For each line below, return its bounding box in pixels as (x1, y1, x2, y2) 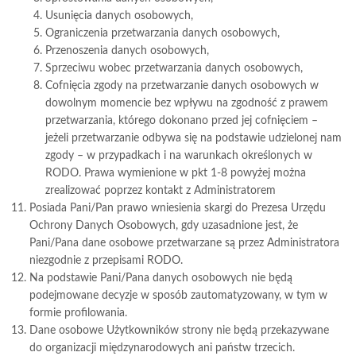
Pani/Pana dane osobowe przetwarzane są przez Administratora (29, 238, 340, 249)
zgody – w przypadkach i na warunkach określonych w (45, 150, 313, 161)
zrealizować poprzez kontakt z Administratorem (45, 185, 277, 196)
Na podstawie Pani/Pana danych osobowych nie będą (29, 273, 293, 284)
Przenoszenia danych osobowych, (45, 45, 210, 56)
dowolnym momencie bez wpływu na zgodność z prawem (45, 98, 329, 109)
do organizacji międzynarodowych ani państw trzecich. (29, 342, 296, 354)
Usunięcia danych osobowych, (45, 10, 194, 21)
